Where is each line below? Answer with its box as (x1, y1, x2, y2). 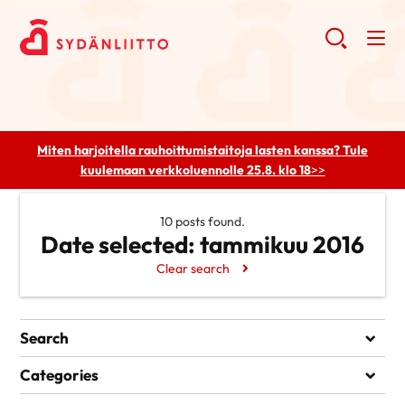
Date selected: (41, 230, 195, 259)
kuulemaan (80, 162, 148, 178)
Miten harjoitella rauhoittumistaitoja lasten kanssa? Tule (37, 142, 368, 158)
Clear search (156, 260, 231, 277)
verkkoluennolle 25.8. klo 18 (147, 162, 311, 178)
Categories (20, 365, 99, 384)
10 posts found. (160, 213, 245, 230)
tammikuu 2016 (195, 230, 364, 259)
